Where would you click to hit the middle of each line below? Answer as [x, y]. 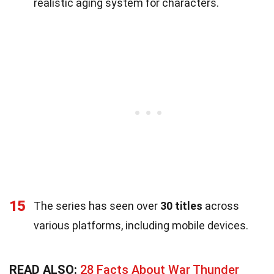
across [221, 206]
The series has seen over [97, 206]
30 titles [181, 206]
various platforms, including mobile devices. [141, 226]
